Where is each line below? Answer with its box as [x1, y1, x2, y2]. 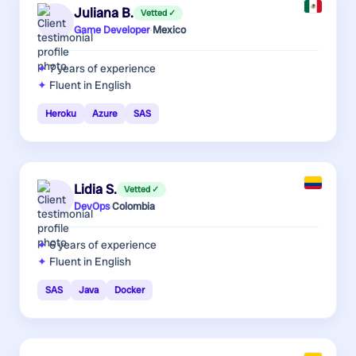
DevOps [74, 199, 110, 214]
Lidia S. [74, 180, 117, 199]
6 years [49, 237, 86, 252]
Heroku [45, 106, 76, 120]
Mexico [153, 23, 186, 37]
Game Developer [74, 23, 150, 37]
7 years [49, 60, 85, 75]
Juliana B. [74, 4, 133, 22]
